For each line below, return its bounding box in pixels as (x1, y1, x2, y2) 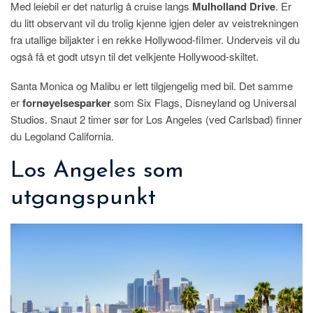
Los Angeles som (10, 159, 184, 182)
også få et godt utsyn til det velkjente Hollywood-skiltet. (10, 48, 259, 64)
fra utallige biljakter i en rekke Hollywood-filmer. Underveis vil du (10, 31, 300, 47)
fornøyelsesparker (22, 94, 111, 110)
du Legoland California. (10, 128, 114, 143)
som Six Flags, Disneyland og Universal (111, 94, 296, 110)
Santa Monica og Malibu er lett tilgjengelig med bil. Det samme (10, 78, 293, 93)
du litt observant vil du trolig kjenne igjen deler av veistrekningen (10, 15, 298, 30)
